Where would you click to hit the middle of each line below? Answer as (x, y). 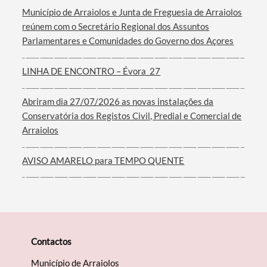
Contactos (52, 242)
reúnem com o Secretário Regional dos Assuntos (116, 27)
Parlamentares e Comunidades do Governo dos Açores (128, 41)
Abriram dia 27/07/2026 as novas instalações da (118, 102)
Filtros (46, 61)
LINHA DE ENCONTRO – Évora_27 (91, 71)
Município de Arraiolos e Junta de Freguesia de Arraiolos (132, 12)
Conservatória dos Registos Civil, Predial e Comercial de (132, 116)
